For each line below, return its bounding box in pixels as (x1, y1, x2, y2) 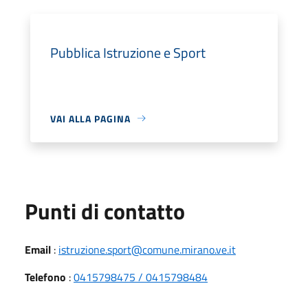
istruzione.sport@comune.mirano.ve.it (58, 241, 236, 258)
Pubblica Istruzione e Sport (50, 41, 206, 63)
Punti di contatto (25, 194, 185, 228)
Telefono (25, 268, 66, 285)
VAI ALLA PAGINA (50, 111, 131, 126)
